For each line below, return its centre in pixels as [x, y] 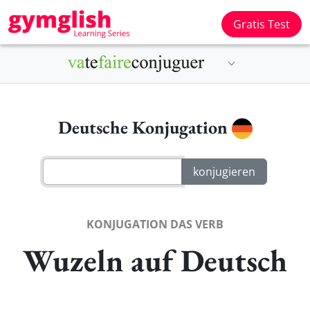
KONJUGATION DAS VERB [155, 224]
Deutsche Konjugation [145, 127]
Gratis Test [262, 24]
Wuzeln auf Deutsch [155, 260]
